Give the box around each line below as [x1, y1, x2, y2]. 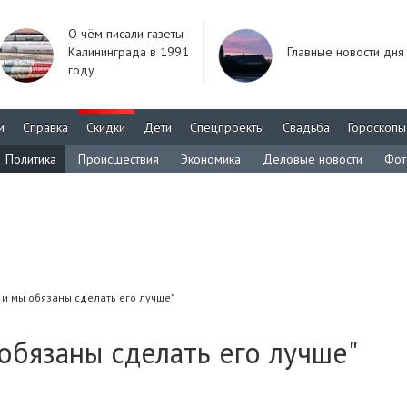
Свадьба [283, 119, 330, 135]
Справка [23, 119, 68, 135]
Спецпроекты [190, 119, 264, 135]
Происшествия [78, 151, 159, 167]
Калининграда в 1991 [68, 44, 189, 60]
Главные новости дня [287, 44, 404, 60]
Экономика [181, 151, 241, 167]
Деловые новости [263, 151, 362, 167]
